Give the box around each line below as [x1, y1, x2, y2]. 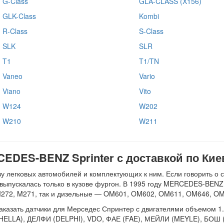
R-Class [2, 25, 27, 36]
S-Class [138, 25, 163, 36]
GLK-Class [2, 10, 36, 21]
